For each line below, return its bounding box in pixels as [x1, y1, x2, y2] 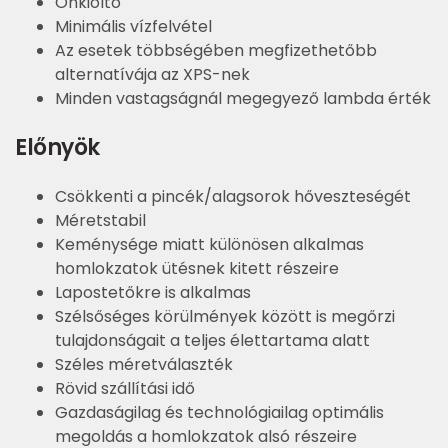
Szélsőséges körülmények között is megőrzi [55, 305, 395, 329]
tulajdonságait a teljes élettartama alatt [55, 329, 370, 353]
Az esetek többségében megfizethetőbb [55, 39, 377, 63]
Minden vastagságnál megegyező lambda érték [55, 87, 431, 111]
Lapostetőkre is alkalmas [55, 281, 251, 305]
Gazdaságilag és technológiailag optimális [55, 401, 384, 425]
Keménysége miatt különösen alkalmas [55, 233, 364, 257]
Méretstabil [55, 209, 146, 233]
